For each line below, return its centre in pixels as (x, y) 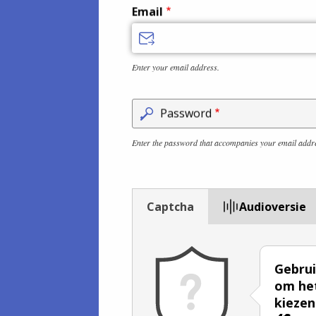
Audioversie (272, 206)
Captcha (170, 206)
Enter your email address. (175, 67)
